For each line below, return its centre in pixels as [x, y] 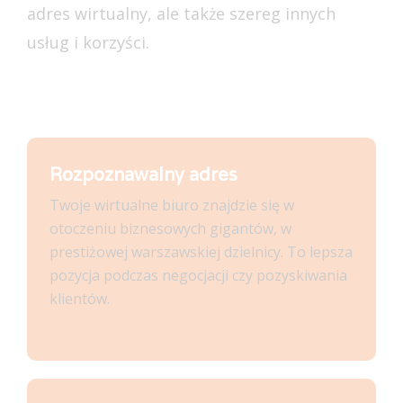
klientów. [80, 299]
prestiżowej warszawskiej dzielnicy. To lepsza [201, 252]
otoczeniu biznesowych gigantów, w [170, 229]
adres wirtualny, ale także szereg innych [181, 14]
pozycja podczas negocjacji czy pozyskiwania [198, 276]
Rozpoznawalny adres [143, 175]
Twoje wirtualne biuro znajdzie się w [172, 206]
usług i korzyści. [88, 43]
